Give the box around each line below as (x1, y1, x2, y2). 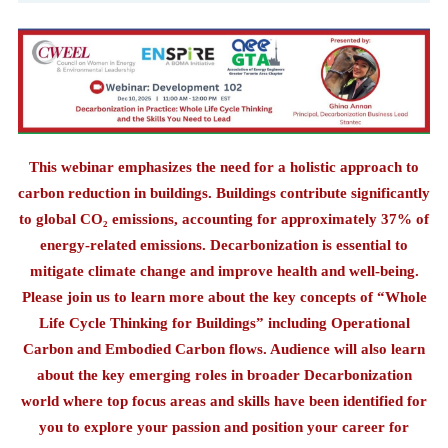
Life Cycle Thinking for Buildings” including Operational (38, 315, 410, 331)
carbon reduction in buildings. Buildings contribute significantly (18, 185, 430, 201)
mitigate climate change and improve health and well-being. (29, 263, 419, 279)
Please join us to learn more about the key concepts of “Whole (21, 289, 427, 305)
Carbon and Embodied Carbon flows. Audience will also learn (23, 341, 425, 357)
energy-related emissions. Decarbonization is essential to (40, 237, 408, 253)
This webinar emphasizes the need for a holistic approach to (29, 159, 419, 175)
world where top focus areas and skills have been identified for (21, 393, 427, 409)
